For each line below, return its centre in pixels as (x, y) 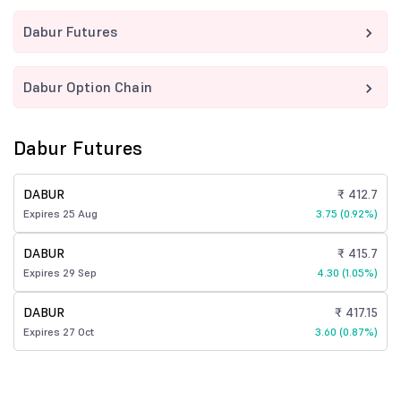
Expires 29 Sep (60, 273)
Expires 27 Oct (59, 332)
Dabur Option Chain (88, 87)
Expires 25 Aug (60, 213)
